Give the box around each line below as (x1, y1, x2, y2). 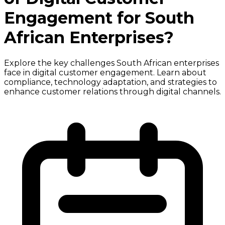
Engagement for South (4, 8, 194, 28)
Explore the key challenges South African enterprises (4, 58, 219, 68)
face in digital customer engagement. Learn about (4, 67, 206, 77)
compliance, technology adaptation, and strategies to (4, 77, 217, 87)
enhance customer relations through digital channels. (4, 86, 221, 96)
